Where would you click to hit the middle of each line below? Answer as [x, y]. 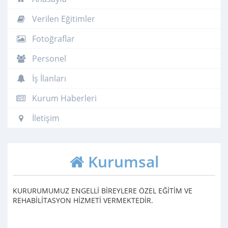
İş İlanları [48, 78]
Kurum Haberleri [63, 98]
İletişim [45, 118]
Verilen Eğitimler [63, 19]
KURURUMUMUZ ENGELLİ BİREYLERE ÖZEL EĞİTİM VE [103, 190]
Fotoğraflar [52, 38]
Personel [48, 58]
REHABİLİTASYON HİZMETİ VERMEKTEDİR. [83, 200]
